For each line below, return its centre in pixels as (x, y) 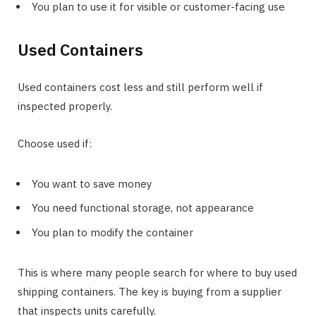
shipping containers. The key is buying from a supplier (150, 291)
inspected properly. (65, 106)
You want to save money (92, 183)
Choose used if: (55, 143)
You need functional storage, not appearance (143, 208)
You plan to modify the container (113, 232)
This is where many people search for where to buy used (157, 272)
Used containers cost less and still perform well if (140, 87)
